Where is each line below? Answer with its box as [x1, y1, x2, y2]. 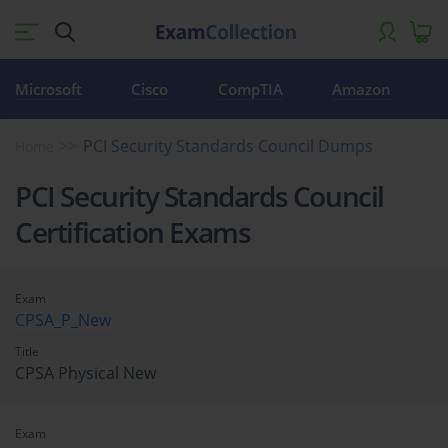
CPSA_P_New [15, 309, 111, 331]
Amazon [332, 79, 392, 99]
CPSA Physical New [15, 362, 156, 384]
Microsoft [15, 79, 82, 99]
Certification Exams [15, 213, 251, 251]
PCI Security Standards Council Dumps [83, 135, 373, 157]
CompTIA [217, 79, 283, 99]
